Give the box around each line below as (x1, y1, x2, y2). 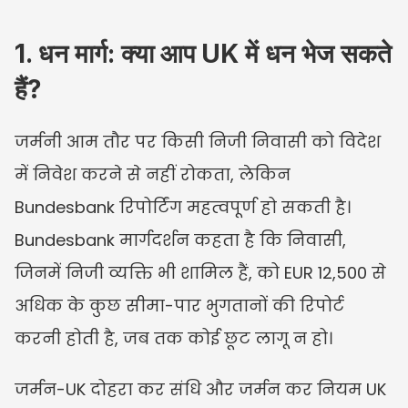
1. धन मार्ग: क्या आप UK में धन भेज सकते (15, 37, 392, 69)
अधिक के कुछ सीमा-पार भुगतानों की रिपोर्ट (15, 293, 344, 317)
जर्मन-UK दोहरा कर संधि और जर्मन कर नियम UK (15, 377, 386, 401)
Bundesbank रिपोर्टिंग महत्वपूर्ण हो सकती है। (15, 195, 351, 219)
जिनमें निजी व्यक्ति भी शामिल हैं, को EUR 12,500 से (15, 260, 386, 284)
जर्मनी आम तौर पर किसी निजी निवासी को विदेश (15, 129, 381, 153)
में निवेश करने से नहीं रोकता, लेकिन (15, 162, 291, 186)
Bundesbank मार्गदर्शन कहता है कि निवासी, (15, 228, 346, 251)
